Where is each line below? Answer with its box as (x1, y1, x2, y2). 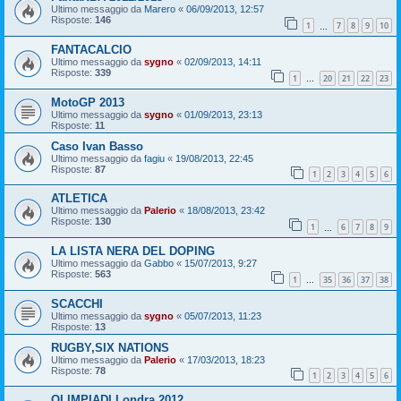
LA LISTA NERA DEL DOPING (51, 244, 215, 259)
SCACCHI (51, 296, 103, 311)
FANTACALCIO (51, 43, 132, 57)
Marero (144, 4, 175, 15)
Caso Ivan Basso (51, 139, 143, 153)
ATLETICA (51, 192, 107, 206)
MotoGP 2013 (51, 95, 124, 109)
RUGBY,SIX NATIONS (51, 340, 169, 354)
